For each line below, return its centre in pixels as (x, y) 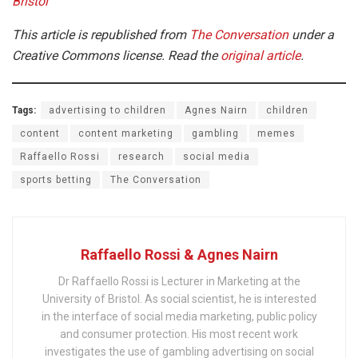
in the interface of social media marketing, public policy (179, 316)
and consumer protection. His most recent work (179, 334)
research (141, 156)
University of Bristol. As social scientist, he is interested (179, 298)
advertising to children (107, 110)
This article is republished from (101, 34)
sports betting (56, 179)
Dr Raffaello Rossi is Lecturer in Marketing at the (179, 281)
